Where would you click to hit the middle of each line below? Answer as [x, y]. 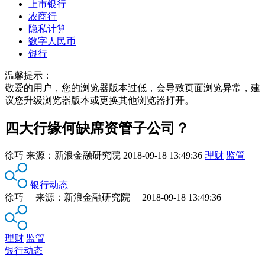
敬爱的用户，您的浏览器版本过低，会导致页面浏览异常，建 [132, 88]
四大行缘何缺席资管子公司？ [97, 128]
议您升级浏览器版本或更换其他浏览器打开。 [99, 100]
